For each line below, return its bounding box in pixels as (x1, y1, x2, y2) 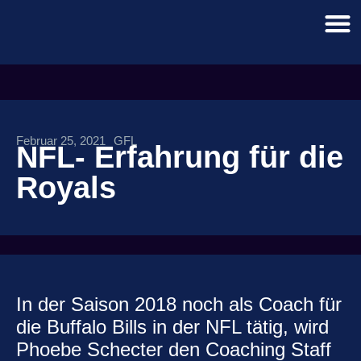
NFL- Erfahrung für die (16, 140, 343, 174)
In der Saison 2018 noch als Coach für (16, 293, 342, 315)
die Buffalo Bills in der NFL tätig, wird (16, 316, 329, 338)
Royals (16, 171, 116, 205)
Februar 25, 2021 (16, 134, 106, 147)
